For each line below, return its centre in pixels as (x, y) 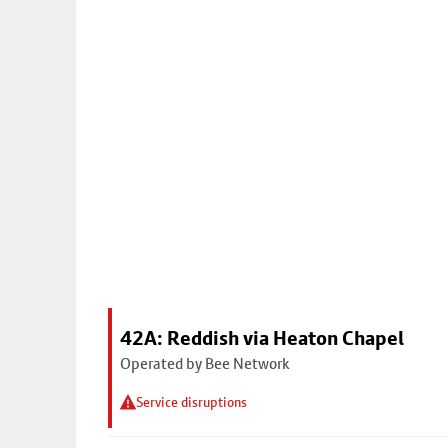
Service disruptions (191, 402)
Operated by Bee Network (205, 363)
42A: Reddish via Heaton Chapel (262, 338)
